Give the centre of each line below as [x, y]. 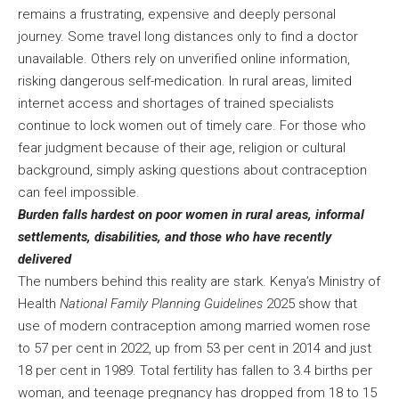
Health [39, 303]
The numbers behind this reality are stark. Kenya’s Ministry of [199, 281]
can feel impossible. [81, 192]
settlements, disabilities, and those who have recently [175, 236]
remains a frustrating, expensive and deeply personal [177, 14]
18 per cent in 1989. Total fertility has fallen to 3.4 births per [195, 370]
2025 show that [310, 303]
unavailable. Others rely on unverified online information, [184, 58]
